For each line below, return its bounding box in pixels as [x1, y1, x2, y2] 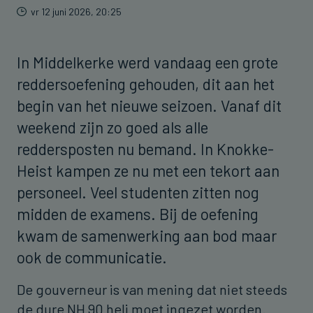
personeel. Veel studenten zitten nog [17, 182, 259, 202]
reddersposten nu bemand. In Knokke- [17, 138, 274, 159]
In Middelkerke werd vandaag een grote [17, 52, 278, 72]
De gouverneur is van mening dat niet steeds [17, 280, 287, 298]
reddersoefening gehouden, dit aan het [17, 73, 275, 94]
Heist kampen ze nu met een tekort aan [17, 160, 279, 180]
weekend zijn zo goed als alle [17, 117, 208, 137]
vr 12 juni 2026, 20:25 [31, 5, 122, 17]
